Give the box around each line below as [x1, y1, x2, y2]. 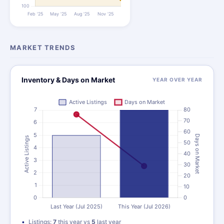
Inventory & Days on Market [21, 75, 115, 84]
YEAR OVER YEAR [152, 76, 202, 82]
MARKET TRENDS [10, 43, 75, 51]
